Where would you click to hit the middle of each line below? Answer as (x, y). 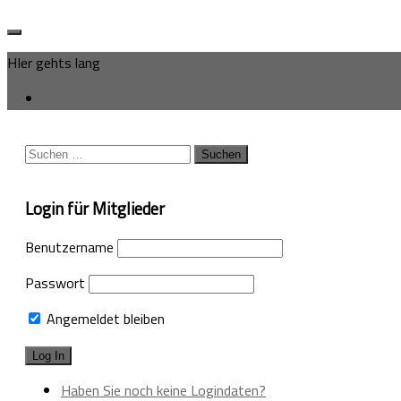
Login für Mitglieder (95, 209)
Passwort (55, 282)
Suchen (46, 152)
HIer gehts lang (54, 62)
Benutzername (69, 247)
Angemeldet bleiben (104, 318)
